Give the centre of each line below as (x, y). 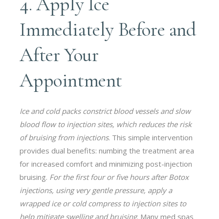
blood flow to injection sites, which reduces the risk (106, 124)
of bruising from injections (64, 137)
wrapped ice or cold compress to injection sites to (103, 203)
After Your (59, 55)
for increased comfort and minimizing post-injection (106, 164)
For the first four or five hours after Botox (119, 177)
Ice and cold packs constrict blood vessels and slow (105, 111)
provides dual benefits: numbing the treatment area (107, 150)
